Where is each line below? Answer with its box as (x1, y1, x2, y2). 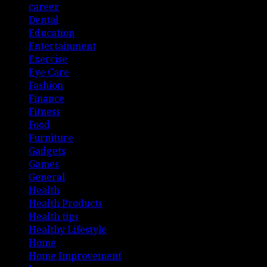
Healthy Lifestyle (29, 223, 107, 237)
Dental (29, 13, 58, 27)
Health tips (29, 210, 79, 223)
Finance (29, 92, 64, 105)
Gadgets (29, 144, 66, 158)
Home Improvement (29, 249, 122, 263)
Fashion (29, 79, 63, 92)
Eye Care (29, 66, 69, 79)
